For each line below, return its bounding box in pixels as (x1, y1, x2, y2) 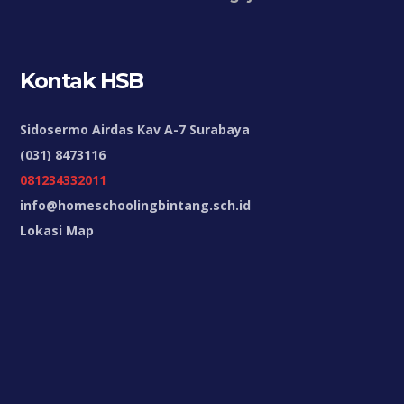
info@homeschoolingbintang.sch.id (20, 197, 252, 215)
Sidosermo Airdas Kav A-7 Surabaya (20, 121, 251, 139)
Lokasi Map (20, 222, 95, 240)
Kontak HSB (20, 68, 143, 95)
